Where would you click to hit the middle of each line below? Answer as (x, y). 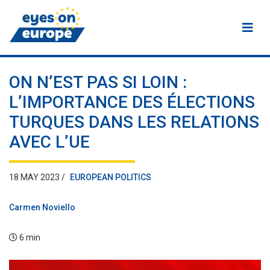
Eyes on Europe (49, 56)
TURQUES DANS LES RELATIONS (134, 122)
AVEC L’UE (49, 142)
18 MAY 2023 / (37, 177)
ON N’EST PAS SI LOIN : (98, 82)
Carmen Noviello (42, 207)
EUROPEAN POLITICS (111, 177)
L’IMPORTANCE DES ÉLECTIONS (132, 102)
